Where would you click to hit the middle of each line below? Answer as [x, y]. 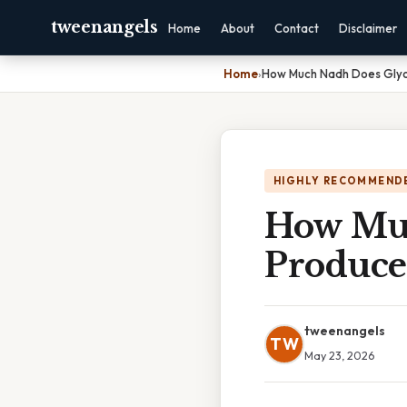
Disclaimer [367, 28]
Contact [296, 28]
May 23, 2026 [339, 355]
